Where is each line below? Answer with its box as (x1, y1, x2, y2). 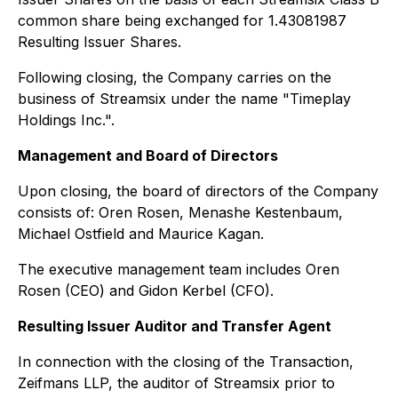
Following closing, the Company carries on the (18, 68, 331, 86)
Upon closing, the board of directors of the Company (18, 182, 378, 200)
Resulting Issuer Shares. (18, 33, 181, 51)
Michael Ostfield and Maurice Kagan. (18, 225, 264, 243)
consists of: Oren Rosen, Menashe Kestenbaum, (18, 203, 343, 221)
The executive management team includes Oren (18, 260, 339, 278)
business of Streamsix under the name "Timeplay (18, 90, 351, 107)
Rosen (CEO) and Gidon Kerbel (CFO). (18, 282, 274, 299)
